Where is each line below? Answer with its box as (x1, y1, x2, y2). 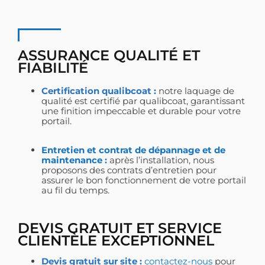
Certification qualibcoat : (41, 85, 156, 97)
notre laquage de (156, 85, 234, 97)
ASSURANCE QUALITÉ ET (18, 47, 200, 64)
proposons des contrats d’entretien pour (41, 164, 216, 176)
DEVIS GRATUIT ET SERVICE (18, 219, 222, 237)
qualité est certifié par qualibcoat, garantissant (41, 95, 245, 107)
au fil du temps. (41, 184, 109, 196)
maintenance (41, 154, 102, 166)
